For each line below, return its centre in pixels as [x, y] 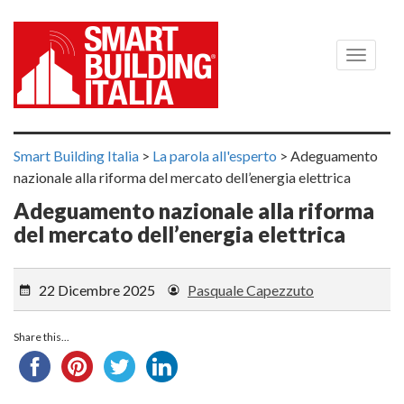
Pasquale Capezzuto [251, 289]
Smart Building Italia [76, 156]
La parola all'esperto [215, 156]
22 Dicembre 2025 [97, 289]
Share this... [41, 336]
